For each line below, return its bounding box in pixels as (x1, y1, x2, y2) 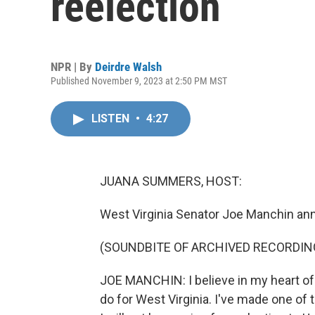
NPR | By (51, 60, 95, 74)
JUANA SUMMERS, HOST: (100, 174, 242, 188)
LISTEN (91, 112, 132, 125)
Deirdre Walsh (95, 60, 162, 74)
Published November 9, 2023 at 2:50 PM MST (51, 75, 227, 86)
